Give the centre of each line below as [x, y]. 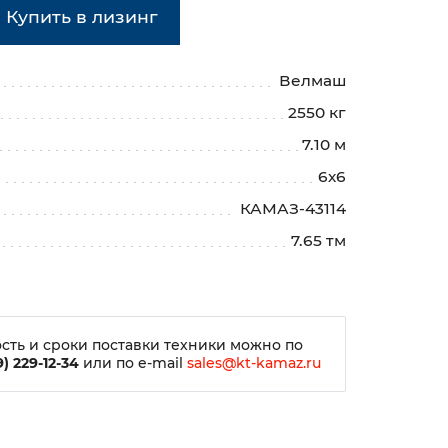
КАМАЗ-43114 [293, 208]
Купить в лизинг [82, 16]
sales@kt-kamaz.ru [253, 363]
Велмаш [312, 80]
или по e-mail [132, 363]
